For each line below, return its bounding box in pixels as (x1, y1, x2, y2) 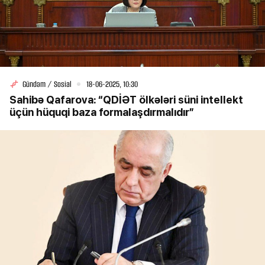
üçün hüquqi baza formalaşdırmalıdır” (9, 105, 194, 118)
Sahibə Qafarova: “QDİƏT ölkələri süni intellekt (9, 93, 243, 106)
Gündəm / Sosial (22, 78, 72, 90)
